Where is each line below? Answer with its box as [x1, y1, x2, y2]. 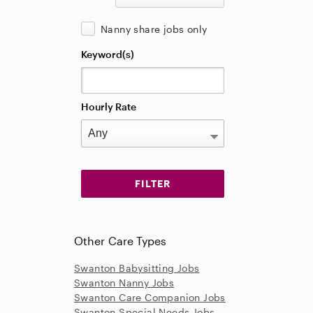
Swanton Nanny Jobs [74, 277, 175, 289]
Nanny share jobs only [101, 23, 208, 35]
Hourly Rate [81, 101, 136, 112]
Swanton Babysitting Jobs [74, 262, 200, 274]
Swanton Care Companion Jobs [74, 291, 226, 303]
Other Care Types [74, 234, 167, 247]
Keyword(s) [81, 48, 134, 60]
